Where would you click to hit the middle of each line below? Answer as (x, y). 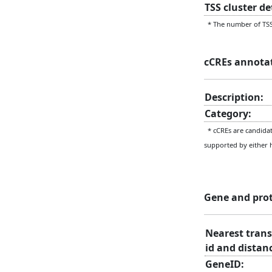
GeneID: (225, 264)
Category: (228, 113)
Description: (234, 97)
